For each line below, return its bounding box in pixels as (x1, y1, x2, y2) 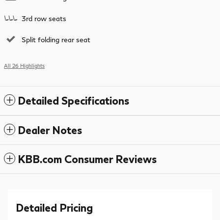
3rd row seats (22, 14, 66, 23)
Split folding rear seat (22, 35, 90, 44)
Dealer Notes (18, 123, 82, 136)
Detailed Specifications (18, 94, 129, 107)
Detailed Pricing (16, 201, 93, 214)
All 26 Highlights (4, 62, 45, 69)
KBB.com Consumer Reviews (18, 152, 157, 165)
